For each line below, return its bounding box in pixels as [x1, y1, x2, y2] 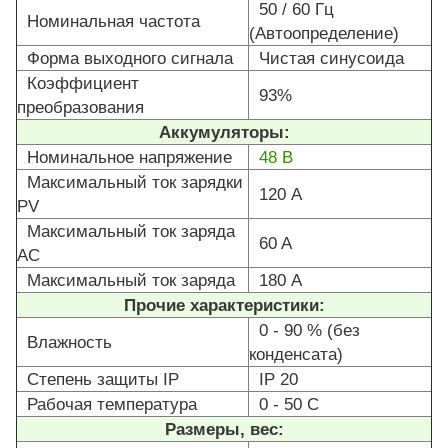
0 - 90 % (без [249, 320, 360, 341]
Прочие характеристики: [123, 295, 325, 316]
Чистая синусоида [249, 48, 404, 69]
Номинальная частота [17, 11, 200, 32]
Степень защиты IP [17, 369, 179, 390]
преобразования [17, 97, 144, 118]
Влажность [17, 332, 112, 353]
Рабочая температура [17, 394, 197, 415]
